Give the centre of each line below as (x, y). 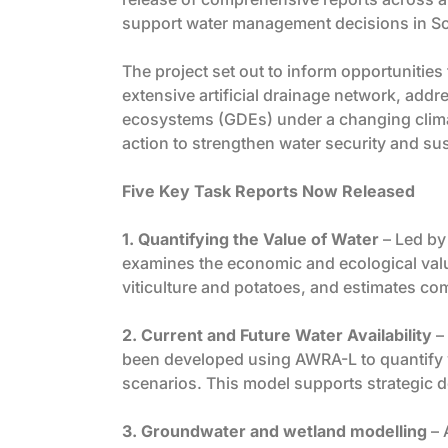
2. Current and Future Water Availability (277, 335)
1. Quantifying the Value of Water (250, 239)
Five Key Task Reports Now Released (268, 191)
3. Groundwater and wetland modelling (274, 431)
